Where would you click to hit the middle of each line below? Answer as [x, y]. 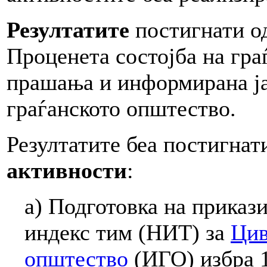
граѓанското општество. [121, 108]
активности [67, 170]
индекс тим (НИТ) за [128, 232]
